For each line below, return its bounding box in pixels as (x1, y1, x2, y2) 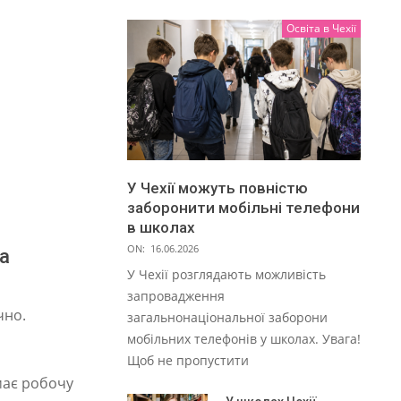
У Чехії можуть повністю (127, 178, 308, 197)
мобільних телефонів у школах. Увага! (127, 329, 361, 347)
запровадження (127, 286, 225, 304)
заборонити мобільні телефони (127, 198, 360, 217)
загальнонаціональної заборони (127, 308, 328, 326)
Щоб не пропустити (127, 351, 249, 369)
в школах (127, 218, 195, 236)
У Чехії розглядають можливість (127, 265, 326, 283)
